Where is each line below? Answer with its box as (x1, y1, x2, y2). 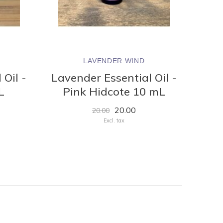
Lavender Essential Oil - (51, 71, 177, 85)
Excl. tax (104, 117, 124, 124)
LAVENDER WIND (83, 57, 145, 65)
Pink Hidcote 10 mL (63, 85, 165, 99)
